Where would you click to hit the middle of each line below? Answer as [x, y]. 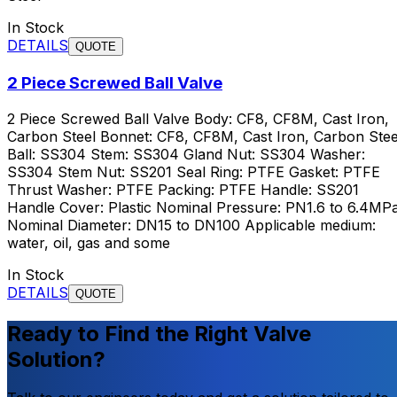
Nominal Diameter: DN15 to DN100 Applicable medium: [191, 225]
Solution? [56, 359]
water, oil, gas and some [89, 242]
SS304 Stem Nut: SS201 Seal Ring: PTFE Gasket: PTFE [194, 171]
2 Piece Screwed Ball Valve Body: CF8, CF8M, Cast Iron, [198, 118]
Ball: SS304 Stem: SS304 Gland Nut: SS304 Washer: [186, 154]
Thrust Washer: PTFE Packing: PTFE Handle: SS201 [183, 189]
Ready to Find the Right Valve [159, 333]
